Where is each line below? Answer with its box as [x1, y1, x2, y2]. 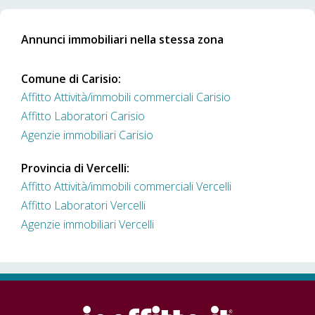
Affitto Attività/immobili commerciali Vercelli [21, 179, 231, 194]
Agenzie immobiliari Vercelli [21, 217, 154, 232]
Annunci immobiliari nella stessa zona [21, 32, 224, 47]
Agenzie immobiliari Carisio [21, 127, 153, 143]
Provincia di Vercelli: [21, 160, 129, 176]
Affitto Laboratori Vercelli [21, 198, 146, 213]
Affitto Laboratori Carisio [21, 108, 145, 124]
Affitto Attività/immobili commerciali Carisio [21, 89, 231, 105]
